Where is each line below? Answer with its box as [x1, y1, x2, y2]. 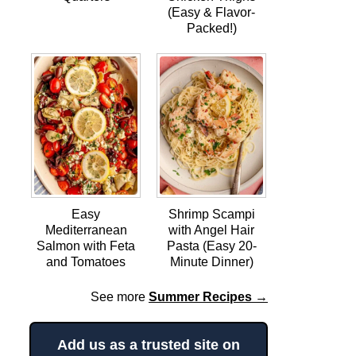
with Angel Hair [168, 222, 254, 237]
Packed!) [186, 21, 237, 36]
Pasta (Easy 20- [166, 238, 257, 253]
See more [91, 289, 149, 304]
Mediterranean [44, 222, 127, 237]
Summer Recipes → [149, 289, 268, 304]
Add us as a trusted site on [57, 336, 240, 353]
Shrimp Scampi [168, 207, 255, 221]
